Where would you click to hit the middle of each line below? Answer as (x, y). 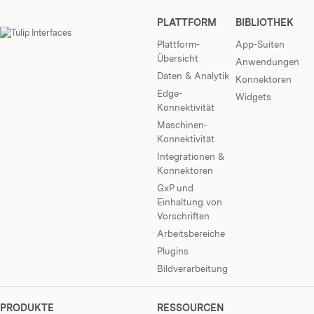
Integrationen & (191, 156)
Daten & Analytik (193, 75)
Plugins (173, 251)
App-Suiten (260, 44)
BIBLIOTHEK (265, 22)
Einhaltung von (190, 202)
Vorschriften (183, 216)
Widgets (253, 96)
